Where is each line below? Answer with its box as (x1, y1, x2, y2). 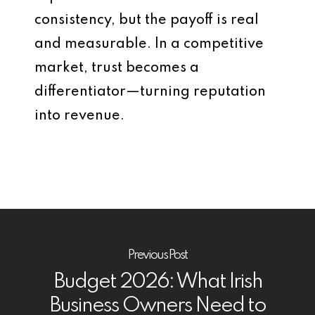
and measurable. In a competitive (34, 37, 264, 51)
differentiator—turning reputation (34, 85, 266, 99)
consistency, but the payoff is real (34, 13, 259, 27)
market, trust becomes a (34, 61, 199, 75)
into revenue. (34, 109, 124, 123)
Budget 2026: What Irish (53, 271, 262, 292)
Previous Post (128, 248, 187, 262)
